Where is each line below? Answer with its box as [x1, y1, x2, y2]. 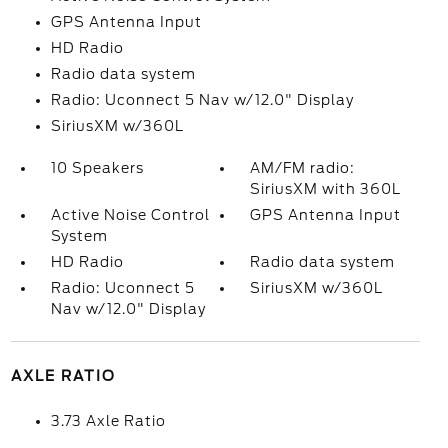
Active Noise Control [50, 207, 210, 223]
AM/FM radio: [250, 160, 356, 176]
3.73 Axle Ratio [50, 413, 166, 429]
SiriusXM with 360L [250, 181, 402, 197]
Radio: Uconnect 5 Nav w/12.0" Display [50, 92, 354, 108]
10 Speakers [50, 160, 144, 176]
